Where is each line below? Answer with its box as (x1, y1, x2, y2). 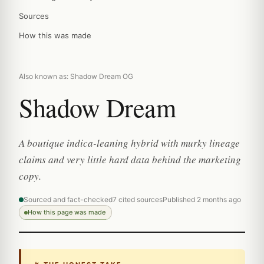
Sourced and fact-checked (24, 195, 113, 204)
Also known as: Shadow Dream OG (19, 72, 133, 81)
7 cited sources (113, 195, 163, 204)
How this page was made (28, 208, 105, 216)
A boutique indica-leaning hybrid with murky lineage (19, 136, 240, 150)
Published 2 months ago (163, 195, 241, 204)
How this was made (19, 31, 91, 40)
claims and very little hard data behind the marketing (19, 153, 241, 166)
